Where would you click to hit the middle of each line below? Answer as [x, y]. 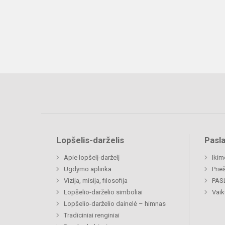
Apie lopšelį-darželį [92, 157]
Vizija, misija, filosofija [96, 181]
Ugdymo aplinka [88, 169]
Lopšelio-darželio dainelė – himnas [115, 204]
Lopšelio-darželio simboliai [103, 192]
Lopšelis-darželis [90, 140]
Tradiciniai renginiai [92, 215]
